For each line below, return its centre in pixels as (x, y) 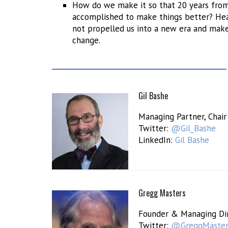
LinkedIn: (157, 140)
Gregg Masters (162, 193)
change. (86, 40)
